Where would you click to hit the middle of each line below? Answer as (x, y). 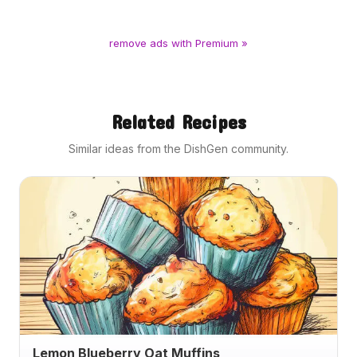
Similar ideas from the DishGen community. (178, 148)
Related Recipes (178, 122)
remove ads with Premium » (178, 43)
